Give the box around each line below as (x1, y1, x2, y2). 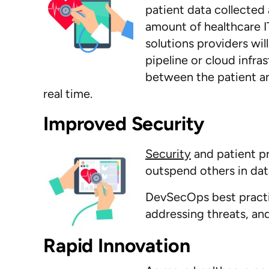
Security (145, 147, 191, 161)
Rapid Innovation (55, 234, 190, 257)
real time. (43, 86, 92, 101)
